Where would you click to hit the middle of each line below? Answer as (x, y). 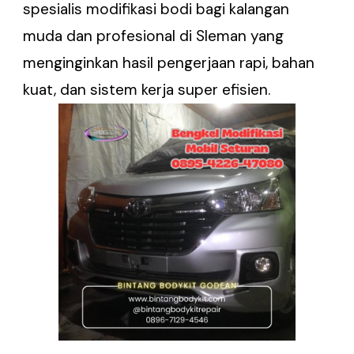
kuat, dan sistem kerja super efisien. (147, 89)
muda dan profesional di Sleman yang (154, 36)
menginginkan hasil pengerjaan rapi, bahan (169, 62)
